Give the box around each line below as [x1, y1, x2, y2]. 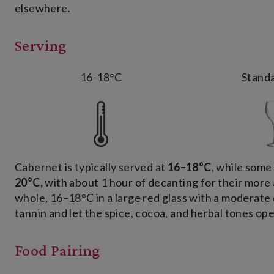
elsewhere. [15, 1, 71, 15]
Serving [15, 37, 67, 55]
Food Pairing [15, 242, 100, 260]
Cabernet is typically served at [15, 160, 168, 174]
